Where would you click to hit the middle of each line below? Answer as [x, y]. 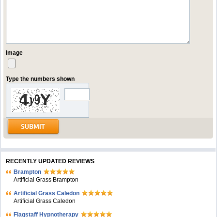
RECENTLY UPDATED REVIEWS [50, 161]
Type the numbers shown [40, 79]
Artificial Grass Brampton [46, 180]
